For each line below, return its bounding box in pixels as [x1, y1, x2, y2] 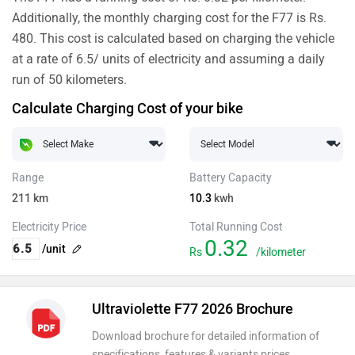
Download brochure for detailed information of [91, 330, 319, 343]
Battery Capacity [189, 171, 272, 185]
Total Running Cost [189, 220, 283, 234]
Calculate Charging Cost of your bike [12, 100, 243, 117]
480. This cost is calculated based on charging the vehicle [12, 31, 334, 46]
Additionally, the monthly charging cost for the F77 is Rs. [12, 10, 326, 25]
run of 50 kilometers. [12, 72, 127, 87]
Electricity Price [12, 220, 86, 234]
